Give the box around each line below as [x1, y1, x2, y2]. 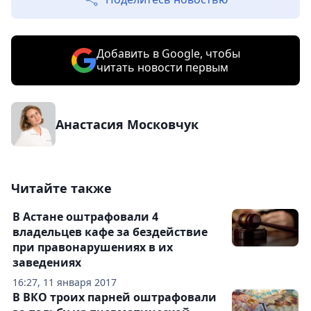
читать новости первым [96, 60, 228, 76]
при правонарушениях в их [12, 239, 173, 255]
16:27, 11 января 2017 [12, 276, 117, 289]
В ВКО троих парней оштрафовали [12, 289, 217, 305]
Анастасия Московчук [56, 116, 199, 133]
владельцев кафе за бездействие [12, 224, 208, 240]
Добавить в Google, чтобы [96, 46, 240, 62]
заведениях [12, 255, 81, 271]
